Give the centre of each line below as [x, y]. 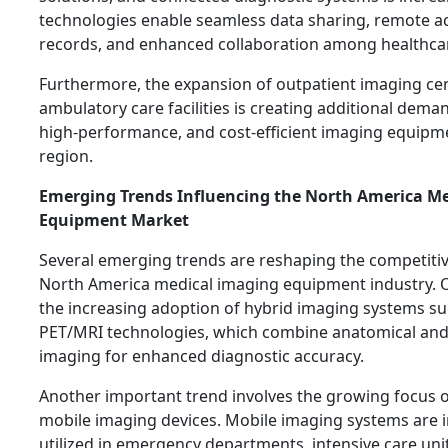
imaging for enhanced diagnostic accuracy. [201, 355]
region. [66, 155]
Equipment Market [114, 219]
